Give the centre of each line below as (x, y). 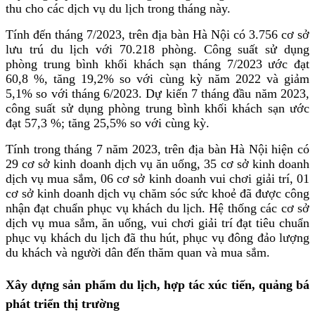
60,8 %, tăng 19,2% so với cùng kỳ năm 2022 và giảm (157, 78)
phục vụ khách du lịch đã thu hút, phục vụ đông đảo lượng (157, 237)
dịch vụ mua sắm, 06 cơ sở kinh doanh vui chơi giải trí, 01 (157, 178)
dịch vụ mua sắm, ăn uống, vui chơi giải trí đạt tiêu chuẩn (157, 223)
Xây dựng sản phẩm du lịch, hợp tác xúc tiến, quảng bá (157, 284)
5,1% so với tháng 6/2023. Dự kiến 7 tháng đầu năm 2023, (157, 93)
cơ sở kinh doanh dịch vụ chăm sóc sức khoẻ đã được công (157, 193)
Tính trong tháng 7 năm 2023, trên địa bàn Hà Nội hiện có (157, 149)
